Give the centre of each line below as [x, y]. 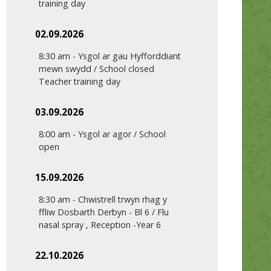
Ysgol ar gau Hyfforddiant [129, 56]
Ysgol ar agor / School [122, 134]
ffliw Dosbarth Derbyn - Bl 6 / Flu [103, 212]
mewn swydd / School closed [96, 69]
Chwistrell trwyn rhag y [122, 200]
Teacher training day [79, 82]
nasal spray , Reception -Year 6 [100, 225]
